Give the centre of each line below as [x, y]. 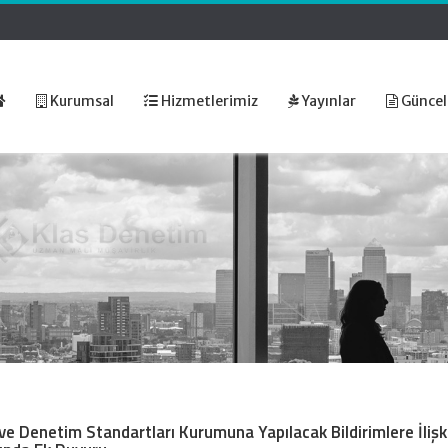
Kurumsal [80, 101]
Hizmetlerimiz [208, 101]
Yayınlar [327, 101]
